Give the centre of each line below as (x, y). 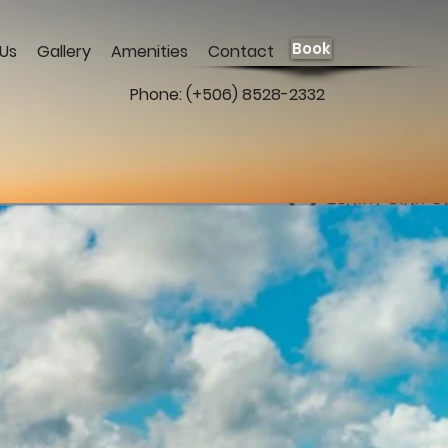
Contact (241, 51)
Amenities (149, 51)
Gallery (64, 51)
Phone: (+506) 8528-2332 (227, 94)
